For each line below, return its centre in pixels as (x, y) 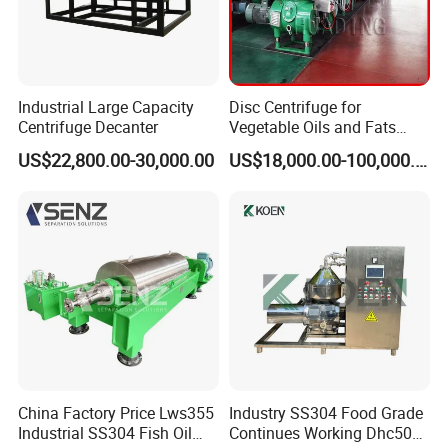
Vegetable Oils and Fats (312, 127)
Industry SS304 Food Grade (325, 412)
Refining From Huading (310, 147)
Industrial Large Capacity (106, 107)
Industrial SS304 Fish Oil (105, 432)
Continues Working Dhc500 (324, 432)
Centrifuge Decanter (88, 127)
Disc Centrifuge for (294, 107)
